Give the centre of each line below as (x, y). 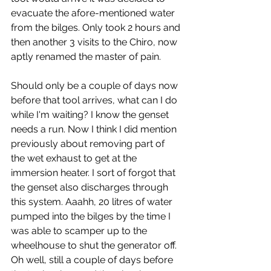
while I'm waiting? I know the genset (91, 115)
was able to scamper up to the (80, 231)
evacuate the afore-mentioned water (94, 13)
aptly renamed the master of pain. (86, 57)
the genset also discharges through (91, 187)
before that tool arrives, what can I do (95, 100)
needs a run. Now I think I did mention (95, 129)
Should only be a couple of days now (96, 86)
